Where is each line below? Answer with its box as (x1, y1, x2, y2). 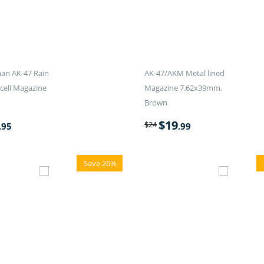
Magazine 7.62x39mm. (144, 82, 223, 94)
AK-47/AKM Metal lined (144, 68, 225, 79)
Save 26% (84, 158, 117, 169)
